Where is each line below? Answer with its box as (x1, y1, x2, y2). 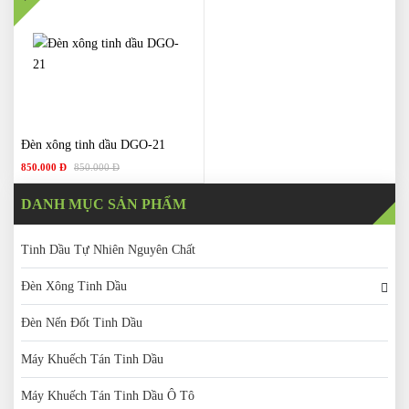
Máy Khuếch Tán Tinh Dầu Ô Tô (21, 389, 194, 403)
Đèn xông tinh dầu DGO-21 (21, 138, 165, 152)
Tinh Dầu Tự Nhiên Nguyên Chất (21, 243, 195, 257)
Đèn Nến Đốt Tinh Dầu (21, 316, 142, 330)
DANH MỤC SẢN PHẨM (21, 196, 186, 212)
